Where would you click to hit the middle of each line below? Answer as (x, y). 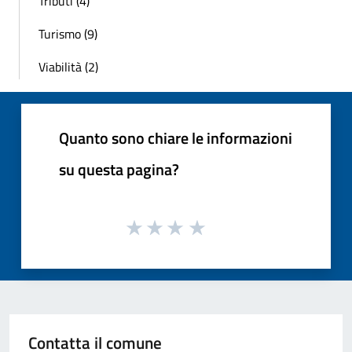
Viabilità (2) (68, 67)
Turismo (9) (68, 34)
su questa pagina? (119, 170)
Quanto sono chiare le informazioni (176, 138)
